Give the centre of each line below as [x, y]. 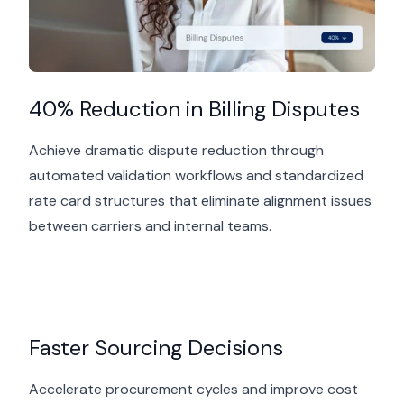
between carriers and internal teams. [150, 225]
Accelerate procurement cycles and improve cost [193, 389]
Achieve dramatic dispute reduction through [176, 150]
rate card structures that [115, 200]
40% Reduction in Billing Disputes [194, 108]
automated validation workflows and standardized [196, 175]
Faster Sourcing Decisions [156, 347]
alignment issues [316, 200]
